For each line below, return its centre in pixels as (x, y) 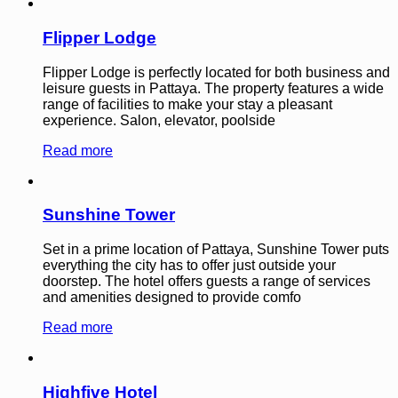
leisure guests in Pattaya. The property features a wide (213, 88)
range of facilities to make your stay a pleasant (187, 104)
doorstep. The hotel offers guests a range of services (207, 282)
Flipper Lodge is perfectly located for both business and (216, 72)
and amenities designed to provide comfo (172, 298)
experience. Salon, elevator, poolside (159, 120)
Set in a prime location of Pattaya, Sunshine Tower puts (216, 250)
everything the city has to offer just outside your (189, 266)
